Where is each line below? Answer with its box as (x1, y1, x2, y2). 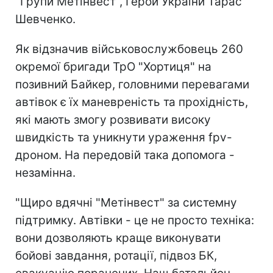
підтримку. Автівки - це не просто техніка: (15, 213, 254, 227)
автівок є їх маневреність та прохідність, (15, 94, 248, 109)
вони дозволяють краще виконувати (15, 230, 221, 245)
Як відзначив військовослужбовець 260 (15, 41, 243, 56)
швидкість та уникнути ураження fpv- (15, 130, 232, 144)
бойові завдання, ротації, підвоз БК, (15, 248, 217, 263)
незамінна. (15, 165, 76, 180)
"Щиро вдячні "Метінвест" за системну (15, 195, 237, 210)
